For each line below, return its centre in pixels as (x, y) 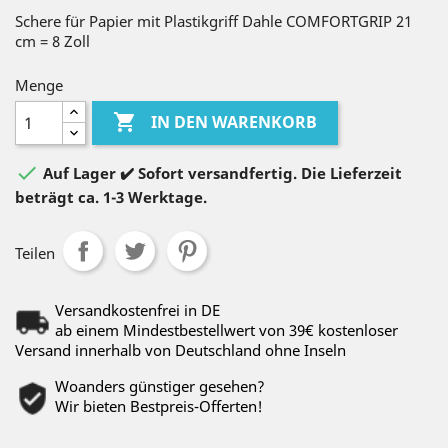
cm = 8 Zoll (52, 41)
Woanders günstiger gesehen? (160, 386)
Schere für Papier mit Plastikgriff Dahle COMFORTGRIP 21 (213, 21)
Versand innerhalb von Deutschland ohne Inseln (180, 350)
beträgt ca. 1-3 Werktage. (111, 197)
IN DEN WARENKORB (234, 122)
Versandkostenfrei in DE (137, 310)
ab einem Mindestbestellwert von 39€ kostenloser (226, 330)
